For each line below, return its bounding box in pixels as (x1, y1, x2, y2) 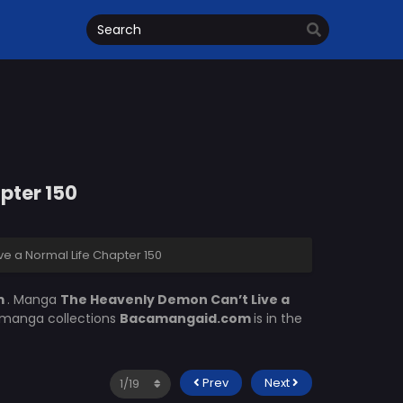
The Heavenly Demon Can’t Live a (60, 291, 290, 309)
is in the (253, 309, 302, 327)
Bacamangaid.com (119, 309, 254, 327)
